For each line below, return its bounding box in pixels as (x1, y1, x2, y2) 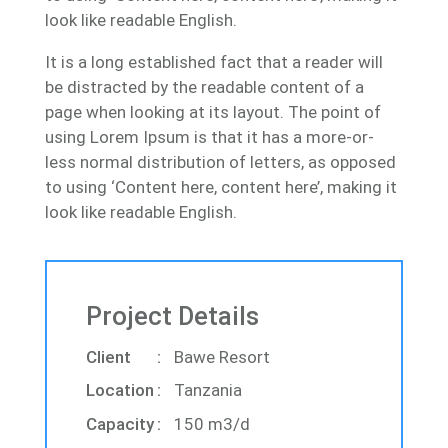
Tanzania (174, 380, 243, 401)
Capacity (86, 413, 155, 434)
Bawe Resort (174, 347, 271, 368)
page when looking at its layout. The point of (44, 101, 381, 122)
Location (86, 380, 155, 401)
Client (86, 347, 132, 368)
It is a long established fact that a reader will (44, 51, 383, 72)
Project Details (86, 301, 260, 332)
